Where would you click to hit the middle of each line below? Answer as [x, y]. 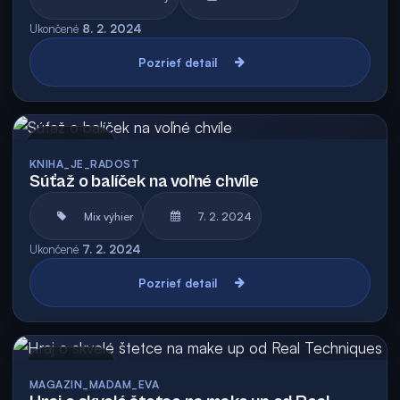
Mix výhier [108, 216]
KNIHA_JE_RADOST [85, 164]
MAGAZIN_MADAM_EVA [95, 384]
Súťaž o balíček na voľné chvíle [144, 182]
